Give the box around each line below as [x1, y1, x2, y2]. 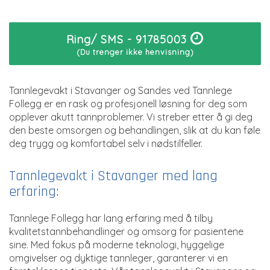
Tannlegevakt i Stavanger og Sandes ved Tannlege [9, 84, 232, 96]
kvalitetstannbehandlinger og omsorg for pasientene [9, 225, 243, 237]
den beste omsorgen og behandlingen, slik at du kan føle [9, 124, 260, 136]
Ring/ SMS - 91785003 [66, 33, 190, 46]
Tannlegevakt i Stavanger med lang [9, 167, 218, 185]
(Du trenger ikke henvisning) [76, 47, 194, 57]
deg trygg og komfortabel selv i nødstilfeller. [9, 137, 202, 149]
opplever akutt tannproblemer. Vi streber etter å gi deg [9, 111, 253, 123]
